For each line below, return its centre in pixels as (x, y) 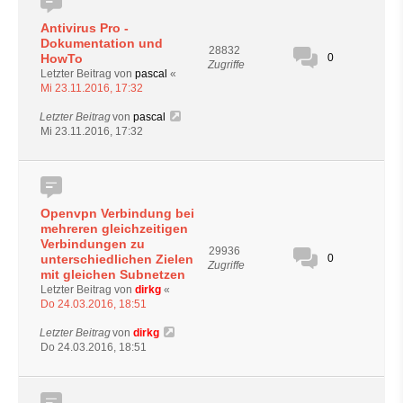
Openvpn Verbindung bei (117, 213)
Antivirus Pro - (85, 27)
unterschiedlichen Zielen (117, 259)
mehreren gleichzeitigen (114, 228)
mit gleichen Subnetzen (113, 274)
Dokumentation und (102, 43)
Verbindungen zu (93, 243)
